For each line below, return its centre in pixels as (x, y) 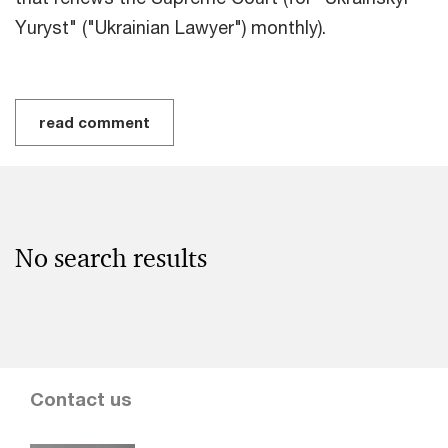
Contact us (81, 398)
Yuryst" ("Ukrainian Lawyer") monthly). (170, 26)
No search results (111, 257)
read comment (94, 121)
